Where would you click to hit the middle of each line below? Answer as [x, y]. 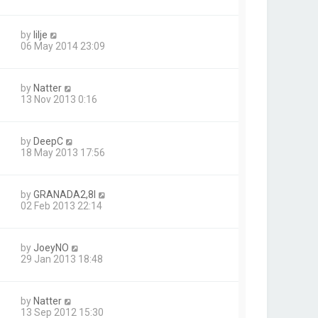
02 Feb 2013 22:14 [61, 205]
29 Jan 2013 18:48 [62, 259]
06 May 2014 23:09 [63, 46]
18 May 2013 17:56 [63, 152]
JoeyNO [51, 247]
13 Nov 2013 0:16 [59, 99]
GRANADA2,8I [65, 194]
